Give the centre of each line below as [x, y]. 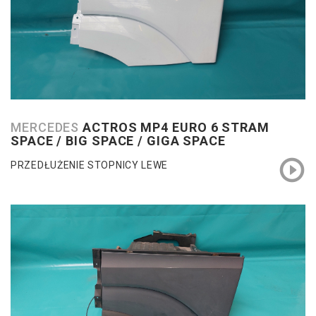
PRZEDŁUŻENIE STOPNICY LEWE [90, 165]
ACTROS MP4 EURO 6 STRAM [176, 127]
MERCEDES [47, 127]
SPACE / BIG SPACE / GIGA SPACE [118, 140]
